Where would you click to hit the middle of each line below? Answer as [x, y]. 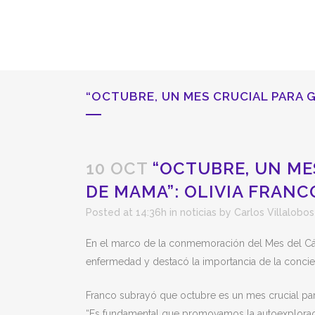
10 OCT [117, 168]
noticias [198, 212]
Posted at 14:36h [126, 212]
